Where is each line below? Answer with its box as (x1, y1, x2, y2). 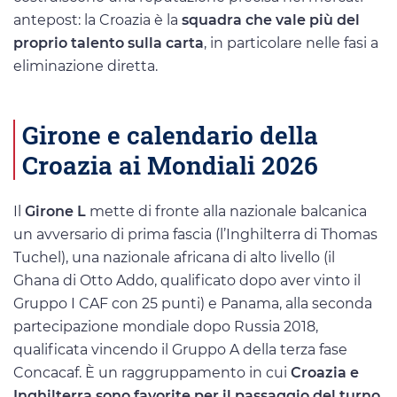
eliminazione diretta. (13, 58, 158, 75)
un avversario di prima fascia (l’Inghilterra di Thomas (13, 226, 378, 244)
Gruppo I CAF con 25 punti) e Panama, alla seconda (13, 295, 372, 313)
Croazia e (291, 364, 359, 382)
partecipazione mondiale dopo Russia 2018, (13, 318, 318, 336)
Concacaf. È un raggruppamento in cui (13, 364, 291, 382)
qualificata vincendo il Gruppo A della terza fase (13, 341, 347, 359)
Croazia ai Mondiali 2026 (22, 147, 318, 182)
